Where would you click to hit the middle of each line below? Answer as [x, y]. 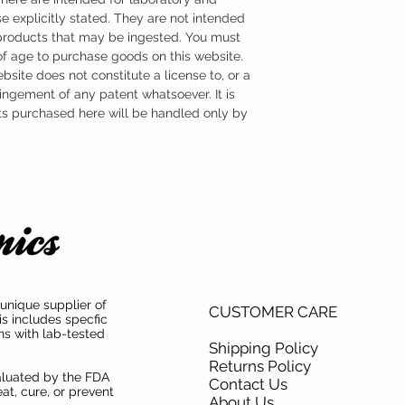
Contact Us [250, 384]
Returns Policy [262, 366]
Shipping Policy [265, 348]
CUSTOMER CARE [273, 311]
